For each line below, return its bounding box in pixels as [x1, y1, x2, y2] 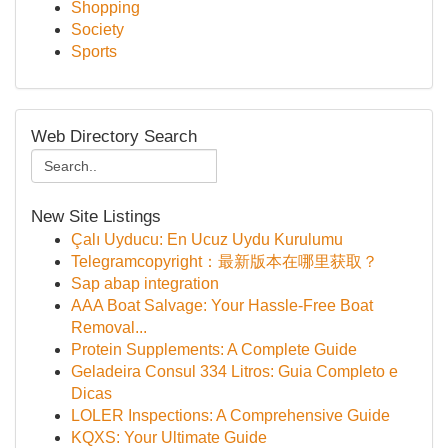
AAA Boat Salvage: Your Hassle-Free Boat [71, 297, 373, 314]
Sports [71, 43, 117, 60]
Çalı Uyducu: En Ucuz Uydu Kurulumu [71, 231, 343, 248]
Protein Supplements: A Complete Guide [71, 341, 357, 358]
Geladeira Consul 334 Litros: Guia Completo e [71, 363, 398, 380]
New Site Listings [31, 207, 161, 226]
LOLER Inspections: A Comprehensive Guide [71, 407, 390, 424]
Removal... [71, 319, 147, 336]
